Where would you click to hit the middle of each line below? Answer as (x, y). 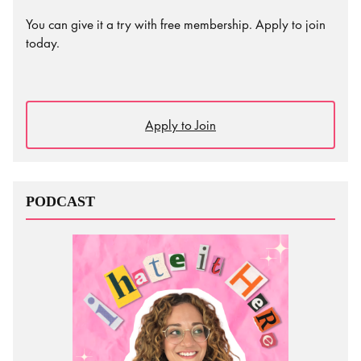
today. (43, 43)
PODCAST (60, 202)
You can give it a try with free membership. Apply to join (176, 24)
